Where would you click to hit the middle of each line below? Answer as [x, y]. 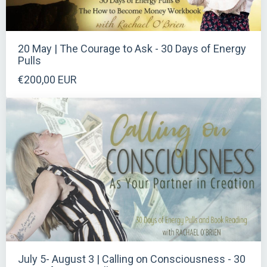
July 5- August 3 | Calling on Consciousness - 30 [132, 259]
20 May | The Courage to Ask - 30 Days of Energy [132, 49]
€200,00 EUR [47, 80]
